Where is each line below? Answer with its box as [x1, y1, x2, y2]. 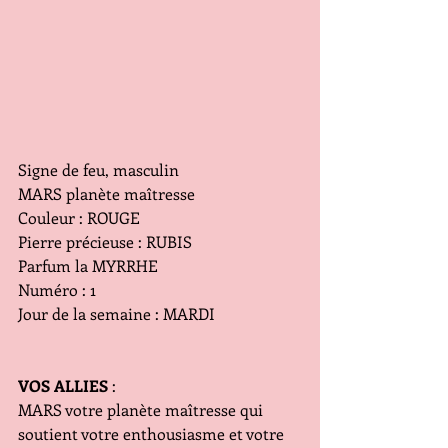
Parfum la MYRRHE [18, 255, 158, 277]
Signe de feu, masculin [18, 159, 179, 181]
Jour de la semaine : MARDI [18, 303, 215, 325]
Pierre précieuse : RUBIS [18, 231, 192, 253]
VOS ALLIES [18, 375, 108, 397]
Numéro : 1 [18, 279, 96, 301]
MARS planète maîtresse [18, 183, 195, 205]
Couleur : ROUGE [18, 207, 140, 229]
